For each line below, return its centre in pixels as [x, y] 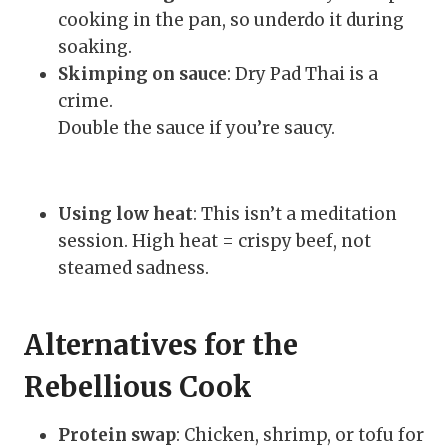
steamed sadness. [133, 268]
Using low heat [125, 214]
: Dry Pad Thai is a [302, 74]
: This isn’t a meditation [295, 214]
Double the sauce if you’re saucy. [196, 128]
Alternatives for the [161, 345]
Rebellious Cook [138, 387]
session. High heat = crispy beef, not [214, 241]
